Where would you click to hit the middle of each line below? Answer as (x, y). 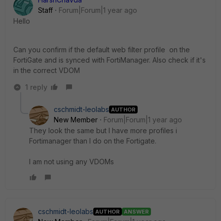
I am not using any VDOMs (72, 162)
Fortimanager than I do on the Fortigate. (93, 141)
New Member (76, 120)
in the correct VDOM (48, 70)
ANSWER (136, 211)
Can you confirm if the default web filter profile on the (102, 50)
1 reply (36, 87)
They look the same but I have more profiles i (103, 130)
